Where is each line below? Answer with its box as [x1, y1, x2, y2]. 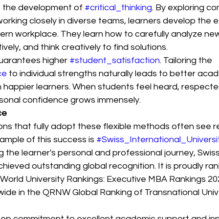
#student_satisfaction [69, 56, 160, 65]
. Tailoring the [160, 56, 214, 65]
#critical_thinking [85, 3, 152, 12]
